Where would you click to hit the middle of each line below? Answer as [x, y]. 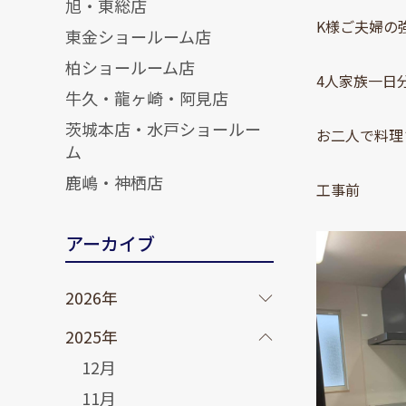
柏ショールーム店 [130, 67]
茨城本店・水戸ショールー [163, 128]
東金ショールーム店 [138, 36]
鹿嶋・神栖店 [114, 182]
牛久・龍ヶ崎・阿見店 [147, 97]
